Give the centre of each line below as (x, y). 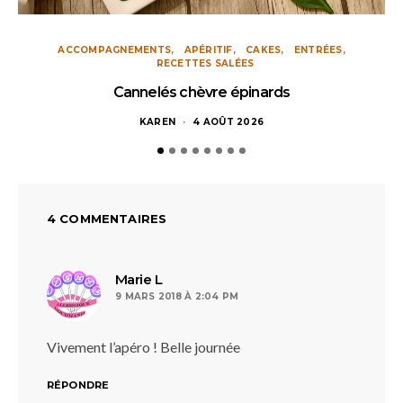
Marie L (139, 279)
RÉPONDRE (78, 385)
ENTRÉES (318, 50)
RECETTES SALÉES (205, 63)
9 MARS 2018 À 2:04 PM (177, 296)
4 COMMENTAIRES (107, 219)
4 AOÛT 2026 (228, 122)
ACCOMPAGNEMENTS (114, 50)
